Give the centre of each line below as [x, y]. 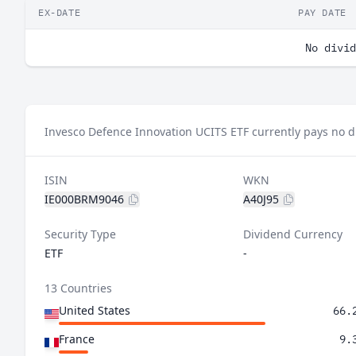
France [77, 339]
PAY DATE [322, 12]
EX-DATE [60, 12]
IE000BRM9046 [84, 199]
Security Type [80, 234]
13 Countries [78, 288]
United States [95, 310]
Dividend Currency [292, 234]
